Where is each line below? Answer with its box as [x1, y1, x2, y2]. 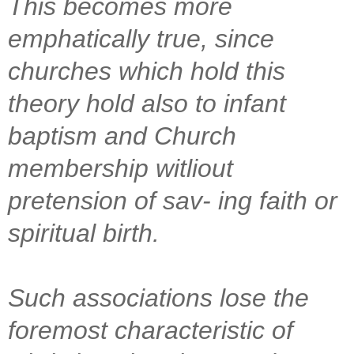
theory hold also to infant [8, 88, 286, 118]
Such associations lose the [8, 283, 309, 312]
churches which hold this [8, 56, 285, 85]
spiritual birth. [8, 218, 167, 247]
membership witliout [8, 153, 233, 183]
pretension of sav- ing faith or [8, 186, 337, 215]
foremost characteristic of [8, 315, 293, 345]
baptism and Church [8, 121, 236, 150]
